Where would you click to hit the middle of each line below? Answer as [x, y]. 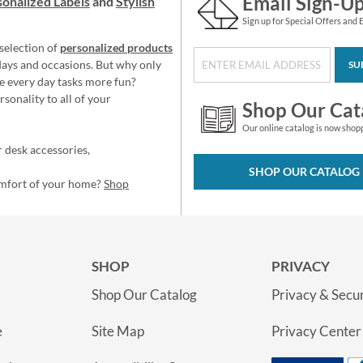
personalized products [116, 47]
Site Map [118, 331]
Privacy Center [316, 331]
